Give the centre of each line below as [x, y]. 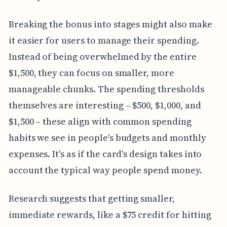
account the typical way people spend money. [105, 170]
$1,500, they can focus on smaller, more [91, 72]
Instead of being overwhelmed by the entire [102, 56]
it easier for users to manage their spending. [104, 40]
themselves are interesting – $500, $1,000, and [105, 105]
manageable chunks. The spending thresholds [106, 89]
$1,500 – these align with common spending [100, 121]
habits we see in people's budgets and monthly [107, 137]
